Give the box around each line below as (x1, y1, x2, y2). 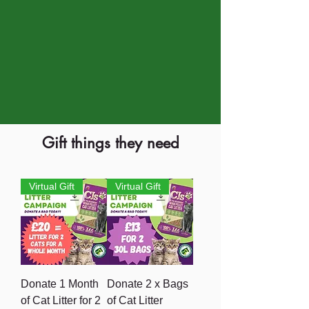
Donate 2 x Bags (107, 278, 188, 290)
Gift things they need (41, 133, 179, 152)
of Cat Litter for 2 (21, 295, 101, 306)
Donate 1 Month (21, 278, 99, 290)
